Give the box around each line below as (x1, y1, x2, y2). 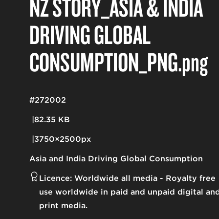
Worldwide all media (74, 174, 157, 183)
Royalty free (166, 174, 216, 183)
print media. (39, 201, 88, 211)
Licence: (39, 174, 72, 183)
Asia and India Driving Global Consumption (29, 154, 203, 164)
